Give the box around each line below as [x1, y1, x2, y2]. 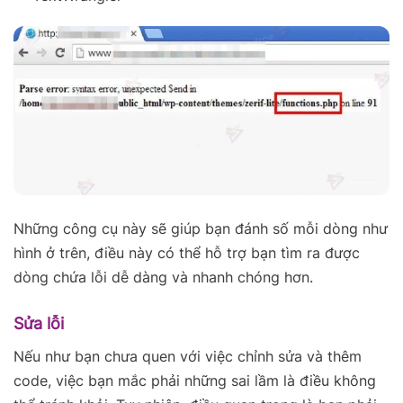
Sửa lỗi [13, 313, 64, 333]
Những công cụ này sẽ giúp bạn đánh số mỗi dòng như [13, 219, 388, 237]
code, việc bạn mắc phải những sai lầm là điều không [13, 371, 376, 390]
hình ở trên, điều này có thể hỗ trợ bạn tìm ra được [13, 243, 360, 262]
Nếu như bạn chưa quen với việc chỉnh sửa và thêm [13, 346, 362, 365]
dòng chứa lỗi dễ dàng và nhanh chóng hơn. [13, 267, 313, 286]
